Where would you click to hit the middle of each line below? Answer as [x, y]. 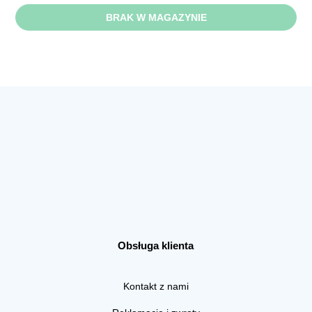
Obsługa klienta [156, 246]
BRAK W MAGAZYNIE [156, 18]
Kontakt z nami [156, 287]
